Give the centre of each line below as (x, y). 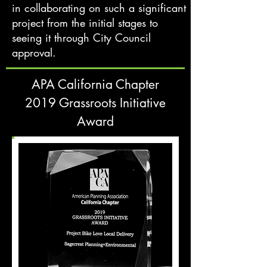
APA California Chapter (95, 84)
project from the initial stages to (85, 23)
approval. (34, 52)
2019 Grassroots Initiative (95, 103)
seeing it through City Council (81, 38)
